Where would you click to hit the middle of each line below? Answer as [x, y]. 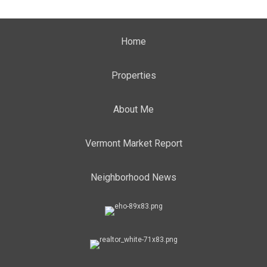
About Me [133, 109]
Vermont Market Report [133, 143]
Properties [133, 75]
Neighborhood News [133, 177]
